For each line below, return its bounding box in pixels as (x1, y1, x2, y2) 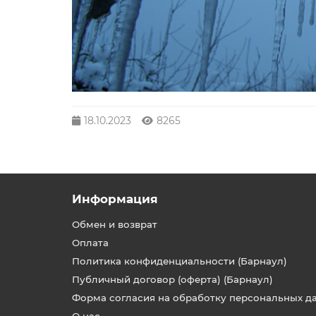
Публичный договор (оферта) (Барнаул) (72, 274, 273, 285)
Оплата (72, 237, 109, 248)
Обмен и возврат (72, 219, 157, 230)
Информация (72, 192, 158, 206)
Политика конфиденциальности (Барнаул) (72, 255, 287, 267)
